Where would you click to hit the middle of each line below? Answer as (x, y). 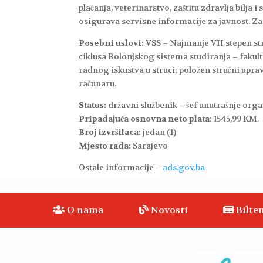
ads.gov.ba (184, 168)
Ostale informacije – (121, 168)
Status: (93, 105)
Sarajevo (150, 146)
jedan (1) (159, 132)
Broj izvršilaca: (110, 132)
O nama (84, 210)
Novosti (168, 210)
